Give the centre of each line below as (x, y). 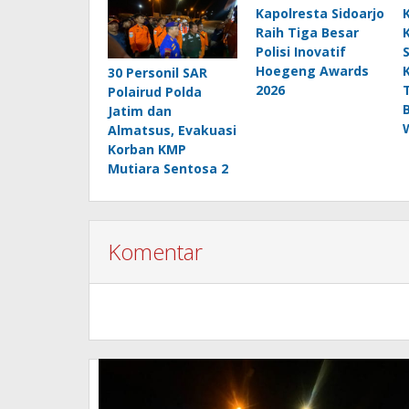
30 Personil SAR (157, 73)
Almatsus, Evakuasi (172, 131)
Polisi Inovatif (300, 51)
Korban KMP (147, 150)
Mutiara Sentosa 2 (168, 169)
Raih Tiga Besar (307, 32)
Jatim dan (140, 111)
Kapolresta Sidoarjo (320, 13)
